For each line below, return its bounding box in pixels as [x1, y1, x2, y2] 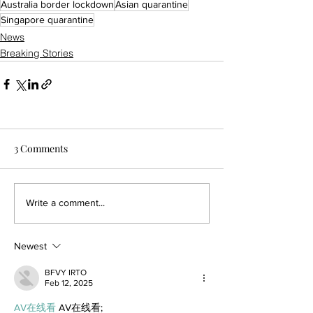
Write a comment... [26, 197, 105, 209]
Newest [14, 240, 47, 252]
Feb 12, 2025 [45, 277, 93, 288]
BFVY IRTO [45, 267, 87, 277]
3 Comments [14, 141, 68, 155]
